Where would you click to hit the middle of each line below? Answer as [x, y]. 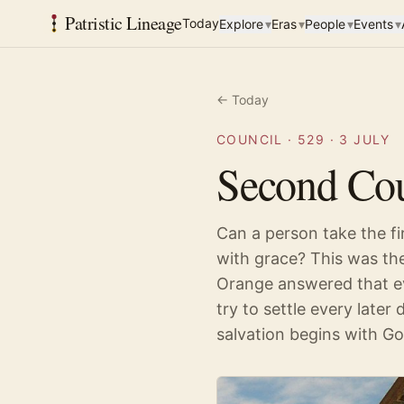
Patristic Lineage [124, 23]
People [325, 24]
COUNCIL [250, 139]
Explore [241, 24]
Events [373, 24]
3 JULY [365, 139]
